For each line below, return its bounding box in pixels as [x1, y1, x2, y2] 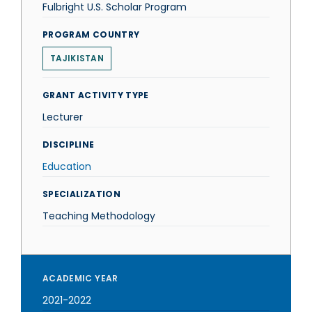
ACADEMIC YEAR [42, 272, 118, 284]
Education [42, 159, 91, 173]
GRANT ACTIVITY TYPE [42, 89, 149, 101]
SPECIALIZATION [42, 188, 120, 200]
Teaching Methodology [42, 209, 155, 223]
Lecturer [42, 110, 83, 124]
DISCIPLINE [42, 139, 95, 150]
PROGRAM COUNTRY [42, 29, 140, 40]
